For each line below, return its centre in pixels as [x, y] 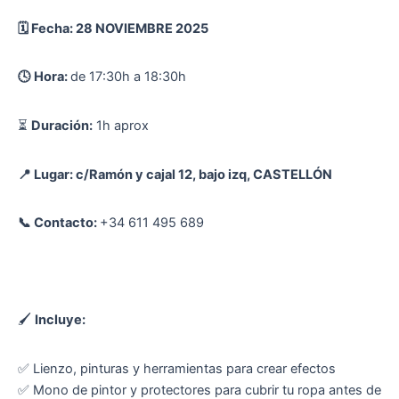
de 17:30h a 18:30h [128, 77]
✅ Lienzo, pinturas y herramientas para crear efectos [177, 369]
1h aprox [121, 125]
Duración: [62, 125]
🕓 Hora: [44, 77]
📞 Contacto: [59, 223]
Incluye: [60, 320]
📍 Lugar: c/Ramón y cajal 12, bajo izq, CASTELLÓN [175, 174]
